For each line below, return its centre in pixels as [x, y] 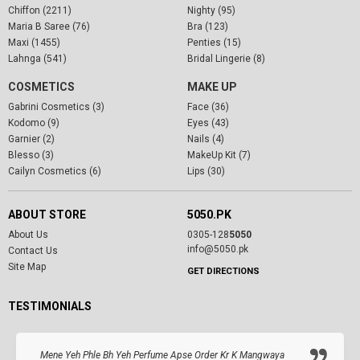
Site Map [27, 267]
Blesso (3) [31, 155]
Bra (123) [207, 27]
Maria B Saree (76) [49, 27]
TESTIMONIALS [50, 307]
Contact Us [33, 251]
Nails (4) [205, 139]
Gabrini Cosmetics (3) [56, 107]
